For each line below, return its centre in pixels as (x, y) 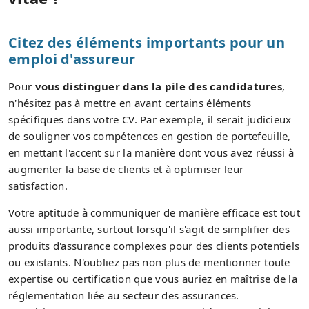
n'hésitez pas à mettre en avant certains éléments (130, 102)
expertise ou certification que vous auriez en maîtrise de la (153, 278)
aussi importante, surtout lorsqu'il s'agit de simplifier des (149, 229)
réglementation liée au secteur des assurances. (124, 295)
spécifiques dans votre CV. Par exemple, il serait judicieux (150, 119)
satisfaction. (38, 185)
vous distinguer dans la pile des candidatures (158, 86)
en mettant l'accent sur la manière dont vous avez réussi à (151, 152)
